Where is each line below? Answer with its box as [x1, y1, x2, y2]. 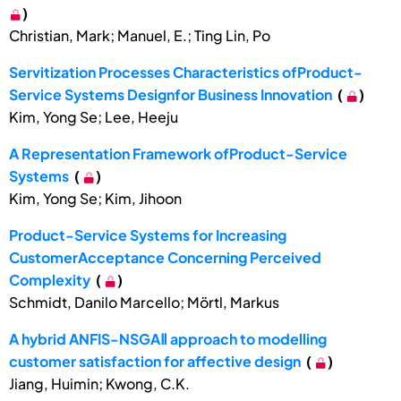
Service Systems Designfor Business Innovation [9, 85, 332, 105]
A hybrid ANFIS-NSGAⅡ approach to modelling [9, 329, 327, 349]
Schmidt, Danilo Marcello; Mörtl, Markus [9, 293, 279, 312]
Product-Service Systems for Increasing [9, 226, 286, 245]
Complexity [9, 270, 90, 290]
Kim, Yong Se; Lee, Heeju [9, 107, 178, 127]
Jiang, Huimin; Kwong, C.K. [9, 374, 190, 394]
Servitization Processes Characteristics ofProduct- [9, 63, 363, 82]
